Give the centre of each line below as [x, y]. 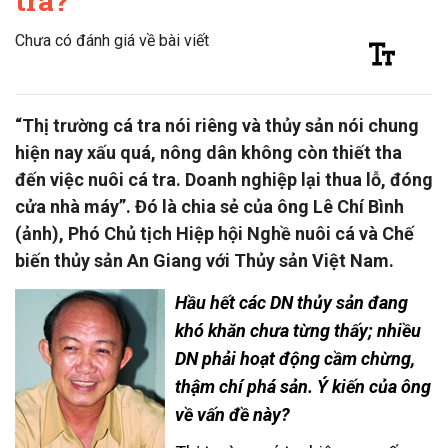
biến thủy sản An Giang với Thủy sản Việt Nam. [204, 260]
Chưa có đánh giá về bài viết [112, 40]
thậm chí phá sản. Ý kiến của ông [303, 386]
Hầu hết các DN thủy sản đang [291, 302]
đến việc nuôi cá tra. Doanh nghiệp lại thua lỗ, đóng [224, 179]
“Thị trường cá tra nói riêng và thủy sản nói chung [217, 125]
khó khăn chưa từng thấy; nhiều [298, 330]
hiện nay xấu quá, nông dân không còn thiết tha [208, 152]
